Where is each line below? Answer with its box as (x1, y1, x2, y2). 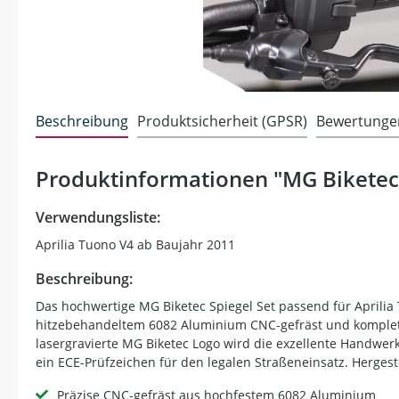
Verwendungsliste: (36, 207, 160, 227)
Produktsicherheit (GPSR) (137, 110, 307, 131)
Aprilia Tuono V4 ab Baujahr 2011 (36, 235, 235, 253)
